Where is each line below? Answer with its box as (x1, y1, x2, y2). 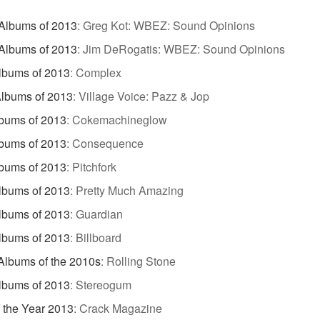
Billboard (76, 229, 121, 246)
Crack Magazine (79, 299, 162, 316)
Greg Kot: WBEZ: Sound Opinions (83, 16, 255, 34)
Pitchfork (72, 158, 116, 175)
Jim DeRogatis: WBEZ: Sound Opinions (83, 40, 285, 57)
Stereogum (76, 276, 131, 293)
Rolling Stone (106, 252, 176, 269)
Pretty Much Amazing (76, 181, 184, 199)
